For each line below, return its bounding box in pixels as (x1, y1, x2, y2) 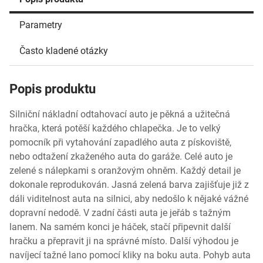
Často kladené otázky (19, 45, 108, 56)
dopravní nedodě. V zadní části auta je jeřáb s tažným (9, 207, 231, 218)
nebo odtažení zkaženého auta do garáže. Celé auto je (9, 151, 232, 162)
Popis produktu (9, 82, 96, 96)
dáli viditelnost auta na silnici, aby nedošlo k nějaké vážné (9, 193, 248, 204)
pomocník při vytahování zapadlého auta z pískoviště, (9, 137, 231, 148)
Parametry (19, 19, 62, 31)
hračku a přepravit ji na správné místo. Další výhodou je (9, 235, 238, 247)
